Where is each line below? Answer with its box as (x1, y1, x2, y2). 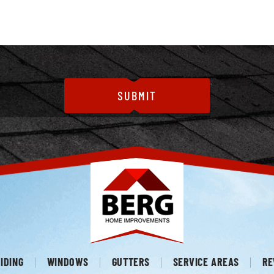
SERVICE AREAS (172, 255, 240, 268)
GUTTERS (111, 255, 150, 268)
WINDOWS (46, 255, 89, 268)
